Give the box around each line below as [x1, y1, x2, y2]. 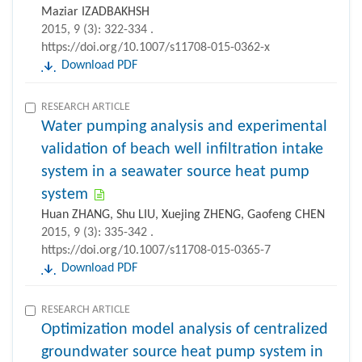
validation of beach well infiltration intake [41, 141, 323, 158]
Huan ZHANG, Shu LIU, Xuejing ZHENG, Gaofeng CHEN [41, 208, 325, 221]
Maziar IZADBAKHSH [41, 5, 149, 19]
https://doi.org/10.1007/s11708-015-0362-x [41, 40, 270, 54]
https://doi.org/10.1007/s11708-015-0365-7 [41, 243, 271, 257]
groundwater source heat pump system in [41, 343, 323, 360]
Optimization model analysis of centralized [41, 321, 328, 338]
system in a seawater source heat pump [41, 163, 309, 180]
